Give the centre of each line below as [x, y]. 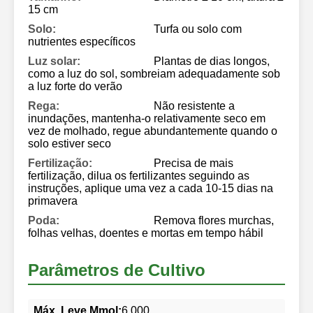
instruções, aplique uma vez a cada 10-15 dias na [151, 188]
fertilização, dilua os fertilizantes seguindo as [139, 175]
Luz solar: [54, 61]
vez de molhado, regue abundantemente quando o [153, 131]
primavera [53, 201]
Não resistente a [194, 105]
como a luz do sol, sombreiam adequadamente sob [154, 73]
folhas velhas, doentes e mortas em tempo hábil [146, 233]
